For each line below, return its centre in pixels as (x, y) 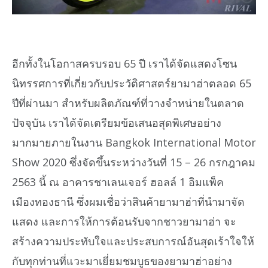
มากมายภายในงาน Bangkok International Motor (134, 143)
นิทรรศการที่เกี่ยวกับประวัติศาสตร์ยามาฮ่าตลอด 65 (132, 83)
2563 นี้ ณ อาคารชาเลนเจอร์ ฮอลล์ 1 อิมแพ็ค (118, 182)
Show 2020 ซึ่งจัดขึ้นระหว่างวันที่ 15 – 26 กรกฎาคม (134, 162)
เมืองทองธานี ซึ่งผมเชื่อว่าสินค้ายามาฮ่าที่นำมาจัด (128, 202)
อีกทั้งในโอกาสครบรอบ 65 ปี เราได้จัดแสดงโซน (124, 64)
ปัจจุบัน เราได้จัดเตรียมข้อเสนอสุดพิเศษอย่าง (117, 123)
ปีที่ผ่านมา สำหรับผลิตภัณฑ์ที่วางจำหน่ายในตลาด (128, 103)
